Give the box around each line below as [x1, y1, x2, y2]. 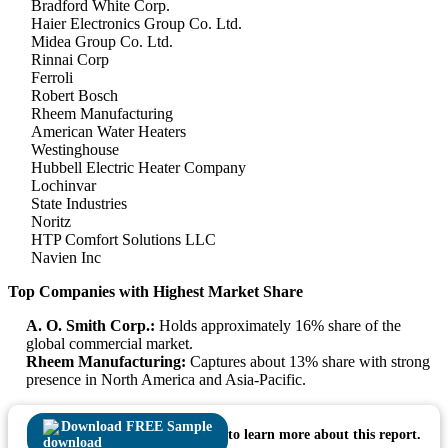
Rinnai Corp [31, 51, 109, 69]
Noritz [31, 213, 71, 231]
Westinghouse [31, 141, 119, 159]
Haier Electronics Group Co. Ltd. [31, 15, 242, 33]
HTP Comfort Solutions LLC [31, 231, 216, 249]
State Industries [31, 195, 127, 213]
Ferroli [31, 69, 73, 87]
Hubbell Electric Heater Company [31, 159, 246, 177]
